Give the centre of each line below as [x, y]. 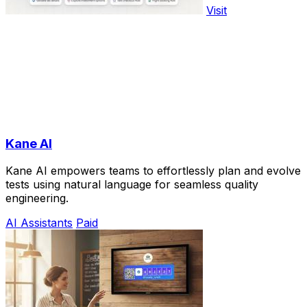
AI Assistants [39, 223]
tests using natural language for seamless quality [132, 185]
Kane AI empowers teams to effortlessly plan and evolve [153, 171]
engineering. [37, 198]
